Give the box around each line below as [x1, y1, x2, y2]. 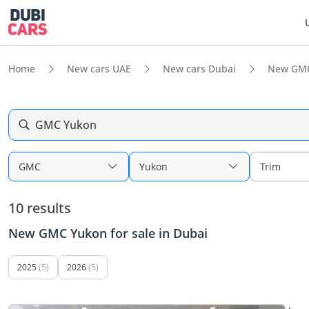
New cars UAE [67, 62, 131, 75]
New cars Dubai [163, 62, 236, 75]
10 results [8, 198, 71, 217]
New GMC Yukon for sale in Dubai [8, 225, 208, 241]
